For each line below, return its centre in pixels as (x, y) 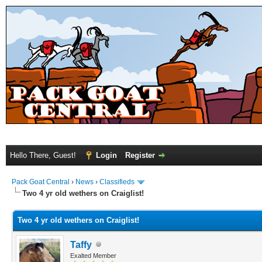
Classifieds (117, 182)
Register (140, 155)
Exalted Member (93, 255)
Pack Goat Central (41, 182)
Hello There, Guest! (44, 155)
